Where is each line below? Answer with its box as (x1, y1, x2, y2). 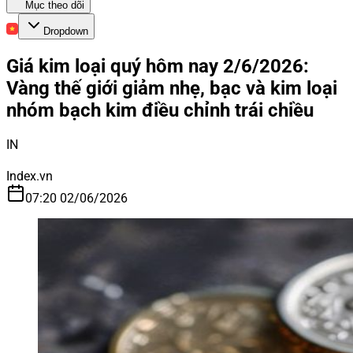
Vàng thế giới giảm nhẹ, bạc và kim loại (6, 76, 337, 99)
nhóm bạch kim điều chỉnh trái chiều (6, 98, 314, 121)
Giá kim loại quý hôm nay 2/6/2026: (6, 54, 309, 77)
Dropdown (43, 25, 88, 37)
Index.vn (6, 168, 53, 184)
